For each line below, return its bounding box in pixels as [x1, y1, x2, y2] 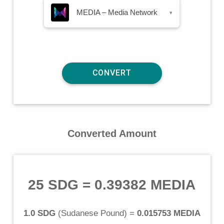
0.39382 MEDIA [94, 176, 196, 192]
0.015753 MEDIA [136, 208, 200, 218]
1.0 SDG [23, 208, 55, 218]
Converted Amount [67, 127, 156, 139]
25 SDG [28, 176, 79, 192]
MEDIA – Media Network [76, 7, 158, 16]
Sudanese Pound [60, 208, 124, 218]
